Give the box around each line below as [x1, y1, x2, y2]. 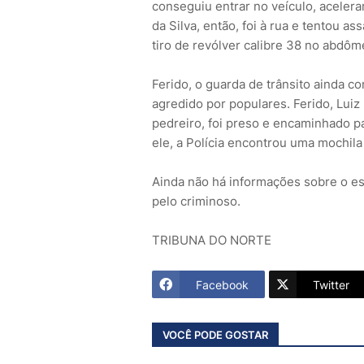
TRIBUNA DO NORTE [152, 232, 271, 249]
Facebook [196, 277, 249, 292]
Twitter [313, 277, 349, 292]
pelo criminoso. [152, 193, 240, 210]
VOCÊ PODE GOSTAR [162, 327, 268, 341]
